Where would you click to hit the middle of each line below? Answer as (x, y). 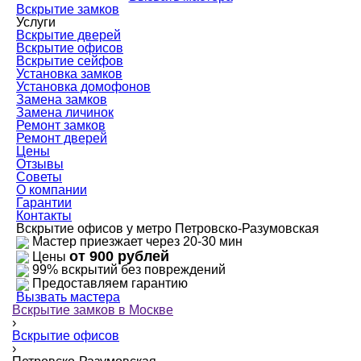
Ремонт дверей (62, 138)
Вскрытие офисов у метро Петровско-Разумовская (168, 228)
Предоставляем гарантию (110, 284)
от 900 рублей (119, 256)
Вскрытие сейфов (70, 60)
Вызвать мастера (68, 297)
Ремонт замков (61, 125)
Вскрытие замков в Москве (93, 309)
